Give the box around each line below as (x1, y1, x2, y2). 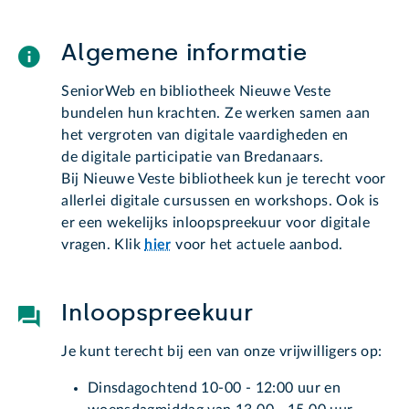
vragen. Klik (61, 236, 141, 252)
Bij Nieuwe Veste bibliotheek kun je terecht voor (61, 171, 386, 186)
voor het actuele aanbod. (175, 236, 343, 252)
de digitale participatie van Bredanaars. (61, 149, 324, 164)
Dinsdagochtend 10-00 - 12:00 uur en (87, 380, 341, 395)
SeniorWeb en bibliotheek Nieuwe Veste (61, 83, 331, 99)
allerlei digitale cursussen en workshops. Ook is (61, 193, 380, 208)
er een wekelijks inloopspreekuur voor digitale (61, 215, 370, 230)
